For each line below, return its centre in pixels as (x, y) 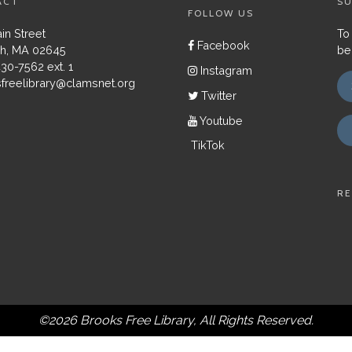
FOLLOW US (221, 13)
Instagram (225, 71)
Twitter (217, 95)
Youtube (220, 120)
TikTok (206, 145)
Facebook (222, 46)
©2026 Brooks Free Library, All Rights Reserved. (176, 321)
